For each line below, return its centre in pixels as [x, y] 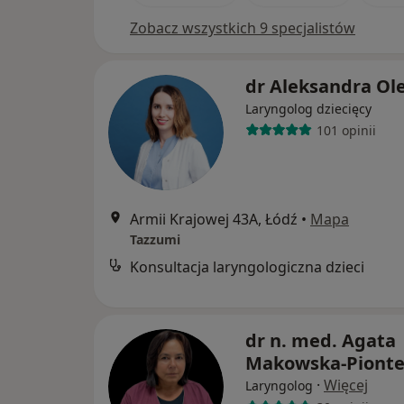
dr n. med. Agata [321, 340]
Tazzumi [155, 239]
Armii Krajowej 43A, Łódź [214, 219]
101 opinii [346, 130]
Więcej [346, 385]
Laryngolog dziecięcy [308, 109]
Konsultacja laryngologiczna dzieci [247, 267]
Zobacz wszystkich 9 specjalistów [243, 28]
